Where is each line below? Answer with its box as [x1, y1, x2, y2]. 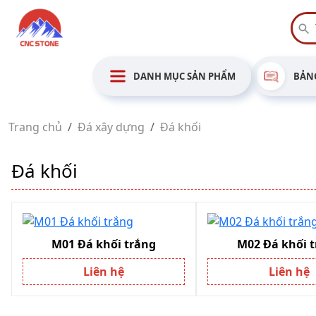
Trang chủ [8, 119, 62, 135]
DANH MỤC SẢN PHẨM [133, 69, 236, 83]
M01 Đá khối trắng [51, 236, 157, 252]
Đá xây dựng [78, 119, 145, 135]
